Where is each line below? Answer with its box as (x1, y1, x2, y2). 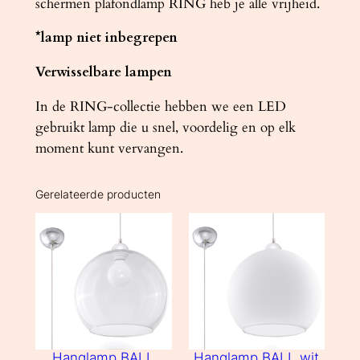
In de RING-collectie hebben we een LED (35, 97, 286, 117)
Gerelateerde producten (35, 186, 161, 201)
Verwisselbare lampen (35, 63, 172, 82)
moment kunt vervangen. (35, 139, 183, 158)
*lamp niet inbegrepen (35, 28, 178, 47)
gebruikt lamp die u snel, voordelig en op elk (35, 118, 296, 137)
